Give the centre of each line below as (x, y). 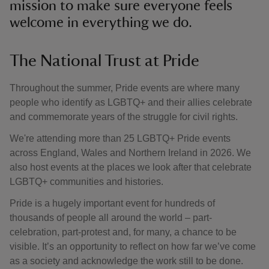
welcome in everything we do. (101, 23)
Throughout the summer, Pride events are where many (125, 88)
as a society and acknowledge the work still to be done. (126, 261)
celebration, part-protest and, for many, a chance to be (123, 232)
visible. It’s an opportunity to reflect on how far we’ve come (133, 246)
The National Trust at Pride (104, 61)
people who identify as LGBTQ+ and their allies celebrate (131, 102)
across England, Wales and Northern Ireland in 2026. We (130, 153)
